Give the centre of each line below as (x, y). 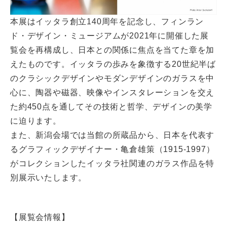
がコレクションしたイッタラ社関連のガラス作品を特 (112, 164)
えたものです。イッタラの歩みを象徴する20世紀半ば (113, 64)
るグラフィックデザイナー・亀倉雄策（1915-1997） (112, 149)
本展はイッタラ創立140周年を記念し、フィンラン (107, 22)
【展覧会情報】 (40, 217)
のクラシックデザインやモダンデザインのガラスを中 (112, 79)
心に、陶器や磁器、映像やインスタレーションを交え (112, 93)
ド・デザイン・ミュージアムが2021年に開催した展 (109, 36)
